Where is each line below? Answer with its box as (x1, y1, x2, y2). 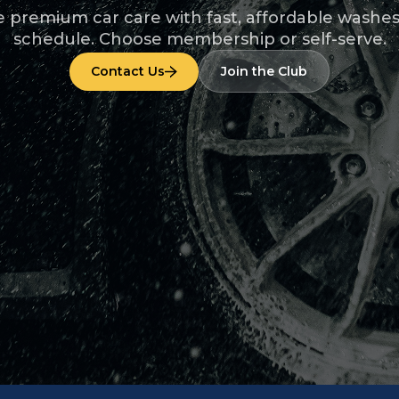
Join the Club (221, 63, 307, 79)
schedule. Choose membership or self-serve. (12, 29, 387, 49)
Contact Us (91, 63, 165, 79)
